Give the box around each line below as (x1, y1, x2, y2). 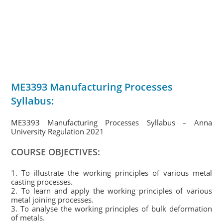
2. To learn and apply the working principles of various (11, 186, 212, 196)
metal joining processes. (11, 195, 94, 205)
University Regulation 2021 (11, 126, 105, 136)
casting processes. (11, 177, 73, 187)
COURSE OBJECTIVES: (11, 146, 101, 158)
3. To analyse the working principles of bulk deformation (11, 204, 212, 214)
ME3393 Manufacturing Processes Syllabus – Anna (11, 117, 212, 127)
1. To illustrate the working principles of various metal (11, 168, 212, 178)
